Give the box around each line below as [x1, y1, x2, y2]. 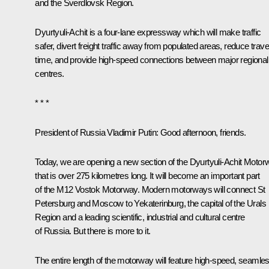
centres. [35, 68, 64, 79]
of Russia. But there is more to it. [35, 225, 151, 236]
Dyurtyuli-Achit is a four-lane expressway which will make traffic [35, 26, 261, 37]
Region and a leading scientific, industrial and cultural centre [35, 211, 245, 222]
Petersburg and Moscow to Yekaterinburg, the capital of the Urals [35, 198, 266, 208]
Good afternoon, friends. [158, 127, 246, 138]
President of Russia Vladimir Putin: [35, 127, 159, 138]
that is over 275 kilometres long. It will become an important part [35, 170, 260, 181]
